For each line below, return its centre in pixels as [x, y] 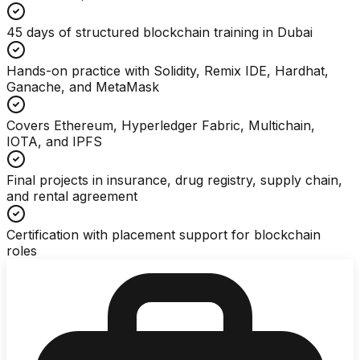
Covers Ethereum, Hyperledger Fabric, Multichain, [161, 125]
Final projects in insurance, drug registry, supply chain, [174, 180]
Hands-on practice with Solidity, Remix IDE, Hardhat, [168, 70]
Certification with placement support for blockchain [164, 234]
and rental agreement [72, 196]
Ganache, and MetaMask [83, 86]
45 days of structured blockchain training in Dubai [160, 32]
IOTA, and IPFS [54, 141]
